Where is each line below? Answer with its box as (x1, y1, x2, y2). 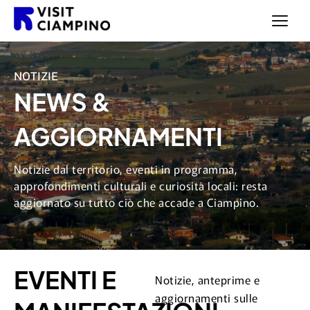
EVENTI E (14, 264, 116, 295)
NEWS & (14, 86, 111, 117)
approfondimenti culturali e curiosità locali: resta (14, 177, 268, 194)
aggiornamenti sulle (155, 289, 258, 306)
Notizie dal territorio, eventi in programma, (14, 161, 237, 177)
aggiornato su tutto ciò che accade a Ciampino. (14, 194, 259, 210)
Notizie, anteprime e (155, 271, 259, 288)
